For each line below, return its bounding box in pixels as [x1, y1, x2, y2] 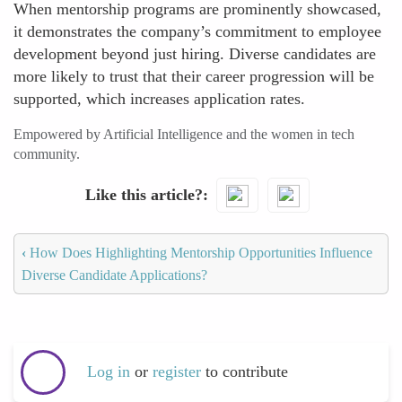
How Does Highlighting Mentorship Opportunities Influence [26, 244, 372, 260]
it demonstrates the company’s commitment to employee [13, 22, 381, 40]
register [153, 363, 205, 381]
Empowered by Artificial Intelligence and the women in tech [13, 127, 354, 142]
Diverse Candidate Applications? [22, 267, 207, 283]
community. [13, 146, 80, 162]
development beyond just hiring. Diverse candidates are [13, 45, 376, 63]
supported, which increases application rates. [13, 90, 305, 108]
